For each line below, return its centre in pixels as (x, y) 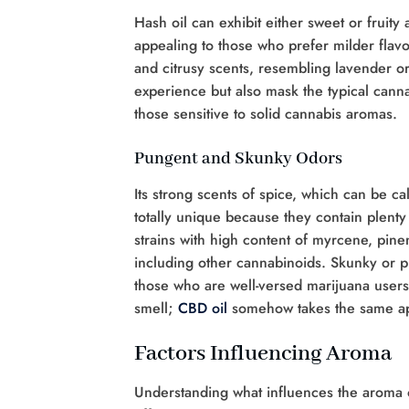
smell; (156, 309)
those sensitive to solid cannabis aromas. (266, 114)
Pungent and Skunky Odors (238, 159)
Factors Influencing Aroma (263, 354)
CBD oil (205, 309)
